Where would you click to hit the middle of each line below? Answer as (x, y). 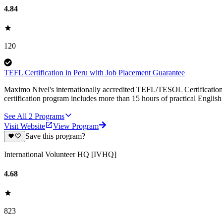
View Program (76, 126)
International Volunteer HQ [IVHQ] (60, 154)
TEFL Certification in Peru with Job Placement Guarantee (94, 73)
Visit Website (25, 126)
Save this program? (55, 136)
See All (15, 116)
